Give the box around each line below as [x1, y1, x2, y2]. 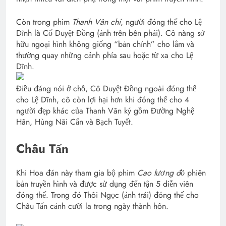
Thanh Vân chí [70, 16, 121, 28]
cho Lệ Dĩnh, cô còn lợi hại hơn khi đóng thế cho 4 [16, 94, 189, 106]
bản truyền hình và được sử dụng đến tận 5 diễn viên [16, 178, 193, 190]
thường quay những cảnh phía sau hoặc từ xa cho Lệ [16, 49, 193, 62]
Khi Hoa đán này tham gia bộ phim [16, 167, 137, 179]
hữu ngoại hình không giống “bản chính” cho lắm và [16, 38, 194, 50]
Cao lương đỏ [137, 167, 185, 179]
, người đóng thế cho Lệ [121, 16, 202, 28]
